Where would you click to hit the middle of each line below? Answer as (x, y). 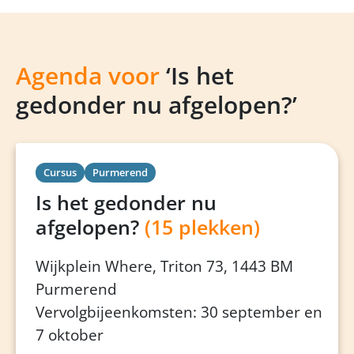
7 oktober (70, 335)
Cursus (60, 173)
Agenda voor (88, 76)
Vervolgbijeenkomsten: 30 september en (179, 313)
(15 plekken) (202, 227)
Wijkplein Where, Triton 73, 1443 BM (164, 267)
